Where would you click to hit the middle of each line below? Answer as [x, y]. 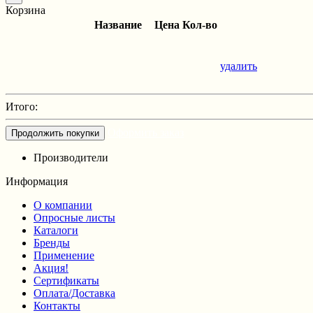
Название [118, 24]
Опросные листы [74, 217]
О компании [63, 205]
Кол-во [200, 24]
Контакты [57, 305]
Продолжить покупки [55, 133]
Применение [64, 255]
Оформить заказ [146, 132]
